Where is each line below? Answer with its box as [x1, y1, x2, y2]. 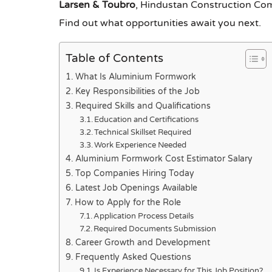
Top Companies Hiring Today [75, 168, 194, 179]
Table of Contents [66, 51, 163, 66]
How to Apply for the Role [74, 197, 181, 208]
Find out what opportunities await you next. [59, 17, 261, 30]
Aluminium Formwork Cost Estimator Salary [75, 154, 253, 165]
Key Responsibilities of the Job [75, 86, 200, 97]
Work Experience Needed [94, 140, 187, 151]
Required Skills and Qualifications [75, 101, 211, 112]
